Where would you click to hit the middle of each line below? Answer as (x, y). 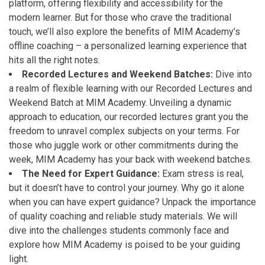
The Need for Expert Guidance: (91, 174)
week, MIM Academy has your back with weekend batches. (130, 159)
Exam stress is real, (202, 174)
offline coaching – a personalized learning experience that (128, 46)
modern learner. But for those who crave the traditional (120, 17)
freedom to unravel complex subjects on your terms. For (124, 131)
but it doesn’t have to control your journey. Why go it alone (127, 188)
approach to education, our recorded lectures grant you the (129, 117)
